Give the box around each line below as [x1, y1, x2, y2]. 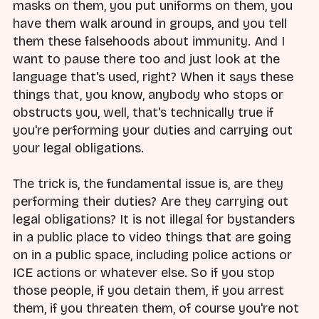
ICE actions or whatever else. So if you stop [13, 264, 275, 281]
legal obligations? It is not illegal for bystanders [13, 211, 295, 227]
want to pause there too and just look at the [13, 51, 280, 67]
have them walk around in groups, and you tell [13, 15, 287, 31]
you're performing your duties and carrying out [13, 122, 293, 138]
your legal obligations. [13, 140, 144, 156]
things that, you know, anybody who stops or [13, 86, 283, 103]
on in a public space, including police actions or [13, 246, 292, 263]
